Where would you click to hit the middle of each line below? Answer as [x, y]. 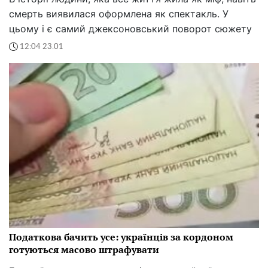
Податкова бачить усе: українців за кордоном [121, 237]
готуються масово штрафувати [84, 249]
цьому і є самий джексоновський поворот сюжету [130, 29]
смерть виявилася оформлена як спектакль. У [119, 14]
